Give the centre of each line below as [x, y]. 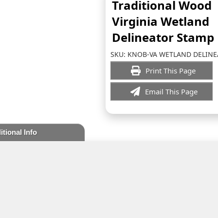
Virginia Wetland [161, 21]
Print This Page [171, 71]
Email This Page [171, 91]
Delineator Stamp [163, 37]
